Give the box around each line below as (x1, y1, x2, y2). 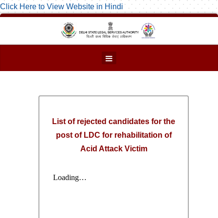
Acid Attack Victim (80, 145, 147, 153)
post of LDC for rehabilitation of (55, 131, 172, 140)
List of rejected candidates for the (52, 117, 176, 126)
